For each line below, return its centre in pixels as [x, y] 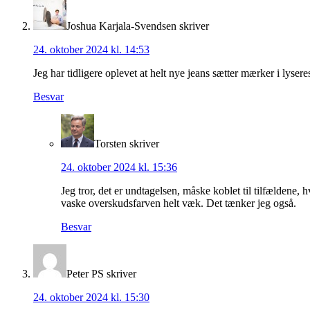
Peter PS [85, 274]
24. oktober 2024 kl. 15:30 [91, 298]
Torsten [110, 144]
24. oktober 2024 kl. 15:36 [119, 167]
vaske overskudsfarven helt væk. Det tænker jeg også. [179, 203]
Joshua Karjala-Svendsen [121, 26]
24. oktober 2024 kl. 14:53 [91, 50]
